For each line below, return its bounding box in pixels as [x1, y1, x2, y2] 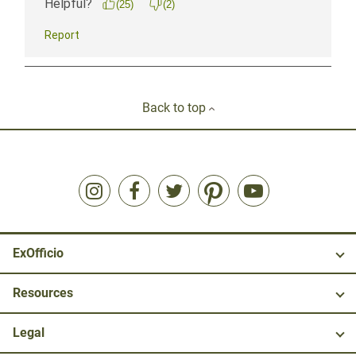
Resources [13, 285, 73, 301]
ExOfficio [13, 246, 64, 261]
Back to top [141, 100, 209, 116]
